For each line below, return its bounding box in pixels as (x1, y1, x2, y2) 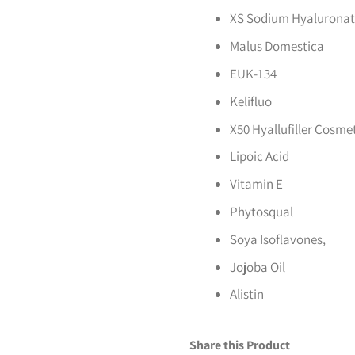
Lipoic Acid (230, 147, 289, 166)
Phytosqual (230, 203, 293, 221)
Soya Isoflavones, (230, 230, 326, 248)
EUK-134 (230, 65, 277, 83)
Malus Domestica (230, 37, 324, 55)
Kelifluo (230, 92, 272, 110)
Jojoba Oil (230, 258, 285, 276)
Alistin (230, 285, 264, 303)
